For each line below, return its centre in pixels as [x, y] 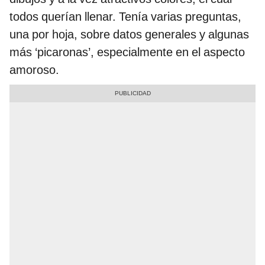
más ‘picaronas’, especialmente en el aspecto [127, 52]
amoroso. [34, 70]
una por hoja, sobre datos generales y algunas [129, 34]
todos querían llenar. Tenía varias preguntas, [125, 16]
